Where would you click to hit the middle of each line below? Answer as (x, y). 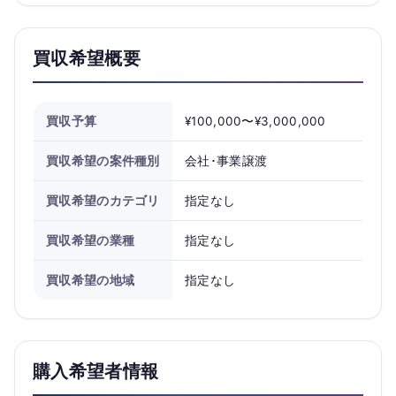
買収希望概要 (87, 58)
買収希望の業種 (91, 240)
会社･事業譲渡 (226, 161)
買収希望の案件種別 (103, 161)
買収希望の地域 (91, 280)
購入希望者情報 (96, 371)
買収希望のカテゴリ (103, 201)
